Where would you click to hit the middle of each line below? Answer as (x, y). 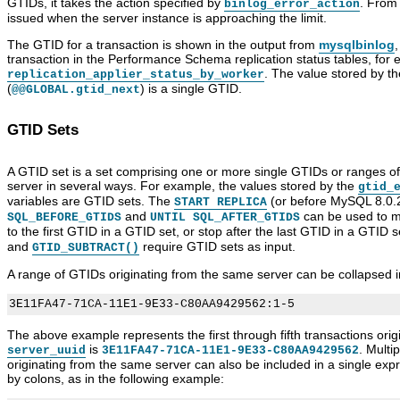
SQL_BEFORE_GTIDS (64, 218)
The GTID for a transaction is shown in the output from (163, 45)
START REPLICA (221, 203)
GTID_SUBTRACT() (86, 248)
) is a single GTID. (191, 89)
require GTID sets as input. (217, 247)
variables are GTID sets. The (91, 201)
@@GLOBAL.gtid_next (76, 90)
